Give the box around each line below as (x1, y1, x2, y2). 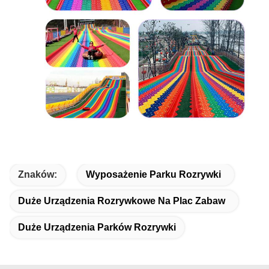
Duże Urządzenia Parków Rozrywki (18, 222, 176, 232)
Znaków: (18, 169, 57, 180)
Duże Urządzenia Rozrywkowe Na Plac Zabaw (18, 195, 225, 206)
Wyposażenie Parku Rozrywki (86, 169, 221, 180)
